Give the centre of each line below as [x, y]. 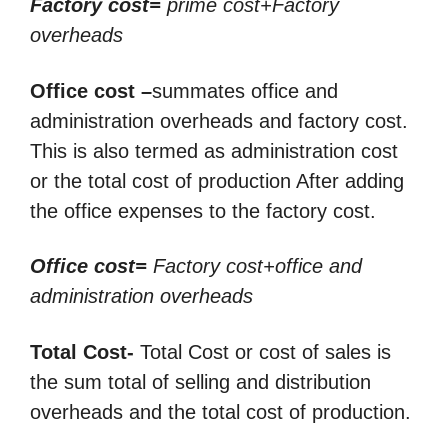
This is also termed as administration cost [214, 150]
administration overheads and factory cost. [219, 120]
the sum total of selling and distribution [200, 381]
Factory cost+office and [254, 266]
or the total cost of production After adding [217, 180]
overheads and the [116, 411]
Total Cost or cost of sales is [262, 351]
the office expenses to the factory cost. [203, 210]
